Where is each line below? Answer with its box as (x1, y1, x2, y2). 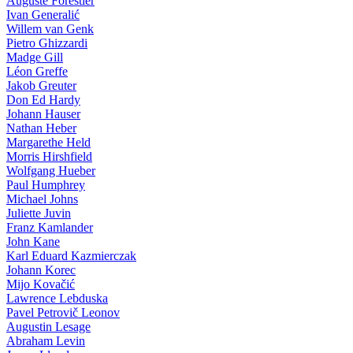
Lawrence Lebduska (6, 292, 108, 305)
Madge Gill (6, 50, 63, 64)
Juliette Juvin (6, 206, 71, 220)
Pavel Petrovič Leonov (6, 306, 120, 319)
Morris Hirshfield (6, 150, 92, 163)
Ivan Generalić (6, 8, 80, 21)
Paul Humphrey (6, 178, 85, 191)
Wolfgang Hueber (6, 164, 95, 177)
